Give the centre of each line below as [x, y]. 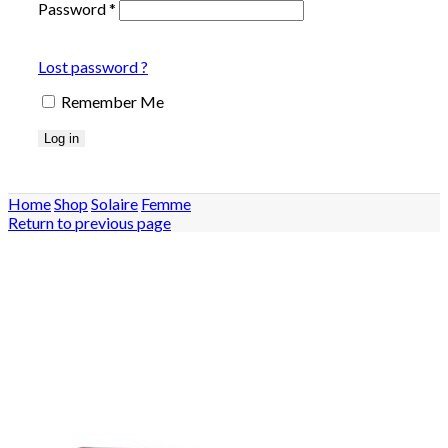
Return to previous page [89, 222]
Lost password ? [93, 66]
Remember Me [112, 101]
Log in [61, 138]
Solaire [114, 203]
